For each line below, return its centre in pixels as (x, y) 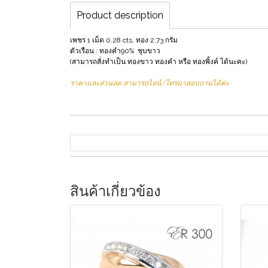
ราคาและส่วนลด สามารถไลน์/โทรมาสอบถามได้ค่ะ (150, 83)
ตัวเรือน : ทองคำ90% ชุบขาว (115, 51)
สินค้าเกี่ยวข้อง (115, 191)
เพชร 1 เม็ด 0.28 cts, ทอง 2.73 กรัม (124, 40)
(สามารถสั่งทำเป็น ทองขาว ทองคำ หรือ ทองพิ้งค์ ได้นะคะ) (159, 62)
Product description (120, 16)
